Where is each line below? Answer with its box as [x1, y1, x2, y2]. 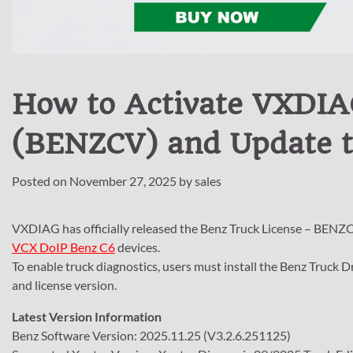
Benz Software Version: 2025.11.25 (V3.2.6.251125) [12, 327, 291, 343]
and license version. [12, 277, 117, 292]
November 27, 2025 [69, 173, 176, 188]
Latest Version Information [12, 308, 162, 324]
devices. [115, 239, 160, 255]
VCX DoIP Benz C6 [12, 239, 115, 255]
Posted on [12, 173, 69, 188]
